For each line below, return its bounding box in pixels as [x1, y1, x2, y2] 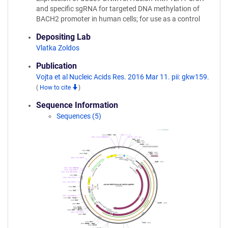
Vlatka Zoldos [36, 44, 79, 52]
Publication [36, 61, 77, 71]
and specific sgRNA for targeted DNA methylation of [36, 5, 199, 13]
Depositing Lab [36, 32, 91, 42]
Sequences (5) [56, 112, 101, 120]
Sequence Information [36, 100, 118, 110]
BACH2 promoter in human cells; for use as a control [36, 15, 200, 23]
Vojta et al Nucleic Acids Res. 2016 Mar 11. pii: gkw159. [36, 73, 209, 81]
